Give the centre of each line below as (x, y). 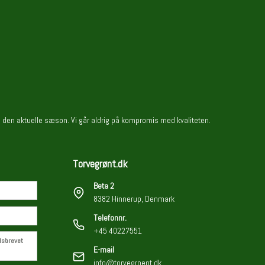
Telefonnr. (110, 218)
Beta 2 (104, 186)
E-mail (104, 250)
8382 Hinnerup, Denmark (134, 199)
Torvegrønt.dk (101, 164)
